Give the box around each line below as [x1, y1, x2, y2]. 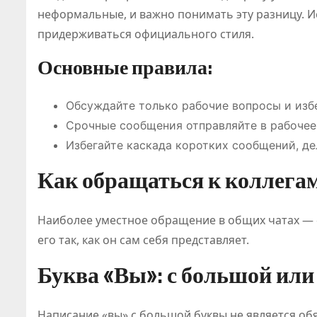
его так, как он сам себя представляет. [38, 231, 249, 248]
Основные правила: [38, 55, 212, 79]
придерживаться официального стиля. [38, 25, 254, 42]
